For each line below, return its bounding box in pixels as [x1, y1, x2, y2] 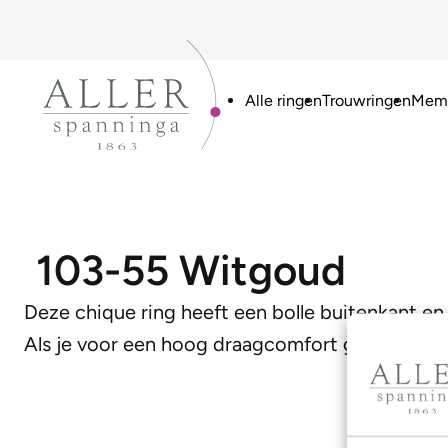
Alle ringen [244, 90, 322, 110]
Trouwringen [321, 90, 411, 110]
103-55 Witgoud [36, 245, 346, 296]
